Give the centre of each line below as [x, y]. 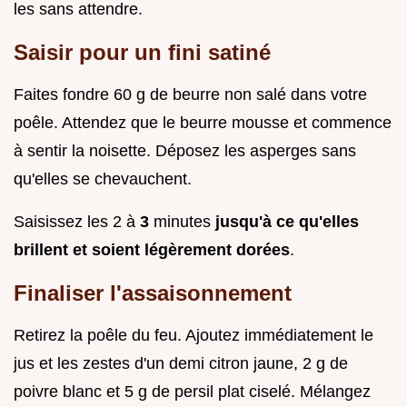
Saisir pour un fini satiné [142, 52]
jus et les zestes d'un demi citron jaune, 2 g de [181, 363]
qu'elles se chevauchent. [103, 179]
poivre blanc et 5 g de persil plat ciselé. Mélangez [192, 391]
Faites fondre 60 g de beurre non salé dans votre [190, 94]
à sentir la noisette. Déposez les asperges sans [185, 150]
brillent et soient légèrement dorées [152, 249]
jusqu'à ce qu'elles [287, 221]
